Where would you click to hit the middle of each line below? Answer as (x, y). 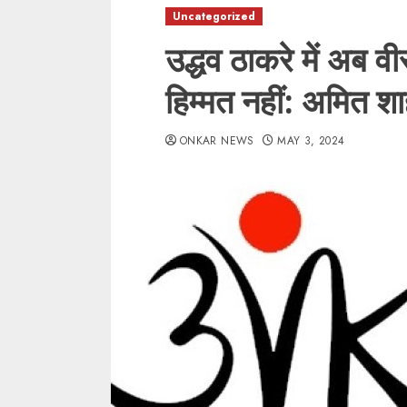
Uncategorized (214, 16)
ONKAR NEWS (217, 141)
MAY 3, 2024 (311, 141)
